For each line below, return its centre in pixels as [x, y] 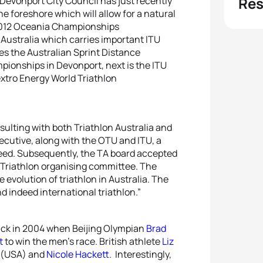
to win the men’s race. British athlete [82, 241]
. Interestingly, [140, 254]
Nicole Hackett [78, 254]
